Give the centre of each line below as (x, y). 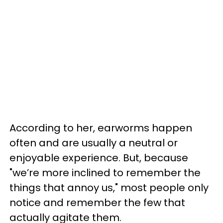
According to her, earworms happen (101, 128)
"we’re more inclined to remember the (105, 172)
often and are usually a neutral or (94, 143)
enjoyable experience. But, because (99, 158)
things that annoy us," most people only (109, 187)
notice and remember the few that (97, 202)
